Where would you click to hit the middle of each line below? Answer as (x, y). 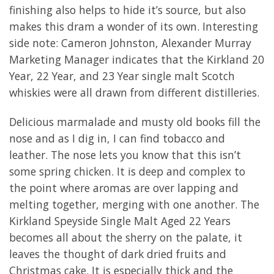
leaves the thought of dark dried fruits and (118, 254)
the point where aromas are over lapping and (124, 188)
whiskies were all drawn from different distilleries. (134, 92)
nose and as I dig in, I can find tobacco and (117, 139)
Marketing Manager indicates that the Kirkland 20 (137, 59)
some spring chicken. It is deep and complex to (127, 172)
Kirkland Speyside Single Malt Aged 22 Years (120, 221)
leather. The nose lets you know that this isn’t (125, 155)
